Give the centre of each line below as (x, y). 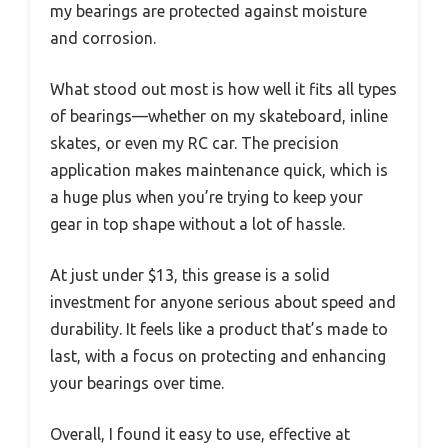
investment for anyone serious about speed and (223, 302)
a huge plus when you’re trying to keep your (206, 197)
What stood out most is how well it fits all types (223, 89)
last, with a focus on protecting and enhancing (218, 356)
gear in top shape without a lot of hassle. (197, 224)
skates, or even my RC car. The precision (194, 143)
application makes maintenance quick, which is (219, 170)
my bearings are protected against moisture (208, 11)
